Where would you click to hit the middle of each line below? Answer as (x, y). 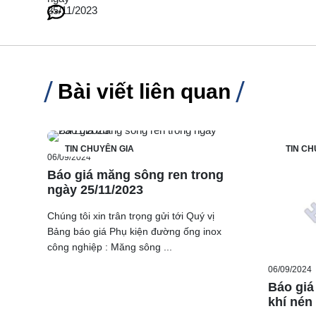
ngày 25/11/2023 (95, 189)
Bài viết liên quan (144, 91)
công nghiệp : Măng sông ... (110, 247)
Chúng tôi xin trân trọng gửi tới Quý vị (131, 215)
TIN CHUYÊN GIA (99, 148)
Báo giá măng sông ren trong (135, 175)
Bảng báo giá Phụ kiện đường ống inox (134, 231)
